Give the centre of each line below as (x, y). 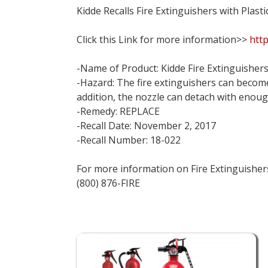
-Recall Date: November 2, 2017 (146, 125)
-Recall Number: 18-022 (128, 140)
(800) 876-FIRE (108, 183)
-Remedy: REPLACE (118, 111)
